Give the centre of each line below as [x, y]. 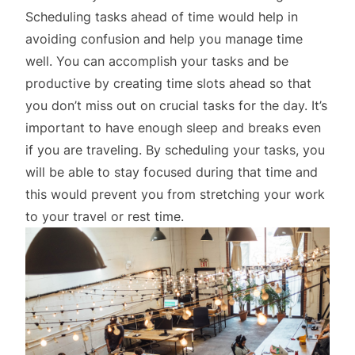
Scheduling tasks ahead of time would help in [162, 16]
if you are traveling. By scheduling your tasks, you [175, 149]
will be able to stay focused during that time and [172, 172]
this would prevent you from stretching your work [175, 194]
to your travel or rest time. [105, 216]
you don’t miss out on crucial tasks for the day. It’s [176, 105]
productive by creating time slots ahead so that [168, 83]
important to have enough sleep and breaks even [173, 127]
